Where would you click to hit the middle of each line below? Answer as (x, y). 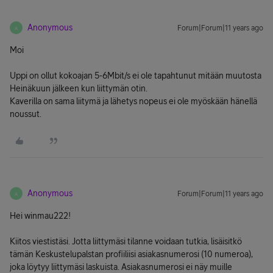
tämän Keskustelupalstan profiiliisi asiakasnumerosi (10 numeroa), (131, 254)
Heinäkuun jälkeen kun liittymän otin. (79, 88)
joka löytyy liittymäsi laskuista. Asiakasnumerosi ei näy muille (121, 267)
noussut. (26, 114)
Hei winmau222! (40, 216)
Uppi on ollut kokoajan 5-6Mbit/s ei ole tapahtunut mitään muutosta (136, 76)
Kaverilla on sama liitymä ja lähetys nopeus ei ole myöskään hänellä (133, 101)
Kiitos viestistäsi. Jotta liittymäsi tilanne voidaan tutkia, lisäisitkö (126, 241)
